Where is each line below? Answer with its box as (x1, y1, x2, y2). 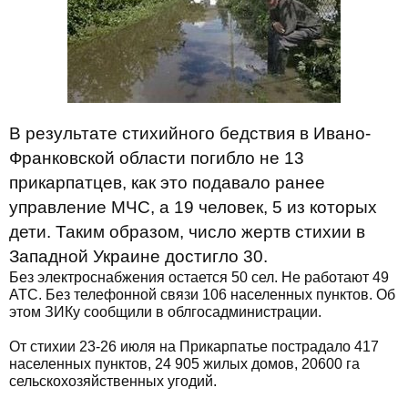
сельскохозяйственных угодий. (9, 373, 217, 389)
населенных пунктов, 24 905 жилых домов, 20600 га (9, 356, 360, 372)
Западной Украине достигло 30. (9, 247, 268, 266)
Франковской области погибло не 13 (9, 148, 304, 168)
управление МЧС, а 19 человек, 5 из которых (9, 198, 377, 217)
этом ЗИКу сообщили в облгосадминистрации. (9, 304, 321, 320)
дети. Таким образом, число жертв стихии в (9, 222, 365, 241)
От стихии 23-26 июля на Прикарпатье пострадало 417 (9, 339, 379, 354)
